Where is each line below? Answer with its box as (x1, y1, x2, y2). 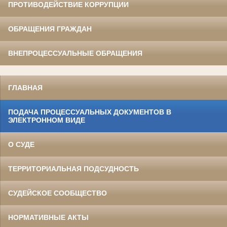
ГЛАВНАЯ (8, 84, 43, 92)
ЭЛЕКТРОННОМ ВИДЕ (8, 116, 85, 125)
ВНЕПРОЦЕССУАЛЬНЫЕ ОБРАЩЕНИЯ (8, 49, 142, 58)
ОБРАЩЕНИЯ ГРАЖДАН (8, 25, 92, 33)
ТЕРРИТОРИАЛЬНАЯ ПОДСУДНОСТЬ (8, 165, 139, 173)
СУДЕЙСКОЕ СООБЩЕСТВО (8, 189, 107, 198)
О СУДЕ (8, 140, 34, 149)
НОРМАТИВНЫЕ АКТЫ (8, 213, 89, 222)
